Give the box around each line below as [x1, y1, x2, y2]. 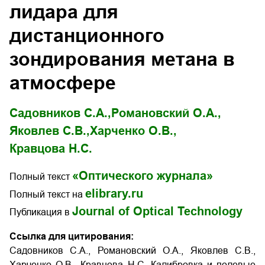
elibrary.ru [85, 187, 143, 200]
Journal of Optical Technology [72, 205, 243, 218]
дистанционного [9, 25, 164, 46]
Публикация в [9, 207, 72, 217]
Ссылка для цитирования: [9, 231, 134, 241]
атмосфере [9, 72, 116, 93]
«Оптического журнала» [72, 169, 213, 182]
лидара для [9, 1, 118, 22]
